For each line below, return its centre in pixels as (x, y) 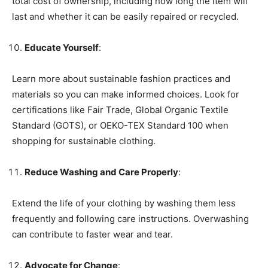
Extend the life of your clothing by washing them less (124, 203)
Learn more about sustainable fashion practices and (121, 78)
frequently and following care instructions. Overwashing (130, 218)
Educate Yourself (62, 47)
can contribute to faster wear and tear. (92, 234)
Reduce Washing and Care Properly (101, 172)
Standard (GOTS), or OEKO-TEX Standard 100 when (120, 125)
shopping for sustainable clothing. (84, 141)
